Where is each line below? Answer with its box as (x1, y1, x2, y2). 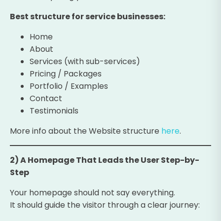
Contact (30, 92, 62, 104)
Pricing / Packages (30, 68, 102, 79)
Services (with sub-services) (30, 55, 140, 67)
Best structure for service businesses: (10, 10, 165, 22)
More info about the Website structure (10, 125, 161, 137)
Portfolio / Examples (30, 80, 108, 92)
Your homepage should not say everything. (10, 186, 175, 198)
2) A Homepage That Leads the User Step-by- (10, 154, 199, 166)
